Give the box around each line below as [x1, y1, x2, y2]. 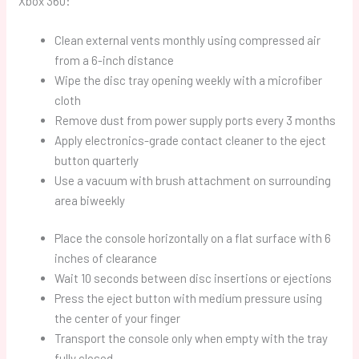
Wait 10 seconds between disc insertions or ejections [54, 271, 333, 286]
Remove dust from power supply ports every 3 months [54, 112, 337, 127]
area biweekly [54, 192, 126, 208]
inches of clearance [54, 251, 158, 266]
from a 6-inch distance [54, 52, 175, 67]
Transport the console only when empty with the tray [54, 331, 329, 346]
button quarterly [54, 152, 139, 167]
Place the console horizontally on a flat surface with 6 [54, 231, 332, 246]
